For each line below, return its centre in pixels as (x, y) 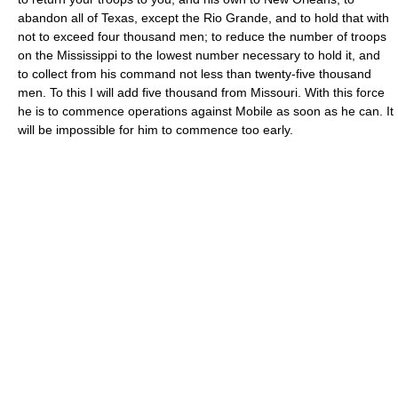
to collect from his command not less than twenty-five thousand (195, 74)
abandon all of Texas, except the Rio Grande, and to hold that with (203, 18)
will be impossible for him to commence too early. (155, 130)
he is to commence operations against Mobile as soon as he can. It (206, 111)
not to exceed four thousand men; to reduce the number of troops (202, 36)
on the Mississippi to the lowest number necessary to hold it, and (199, 55)
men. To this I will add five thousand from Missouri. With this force (201, 92)
